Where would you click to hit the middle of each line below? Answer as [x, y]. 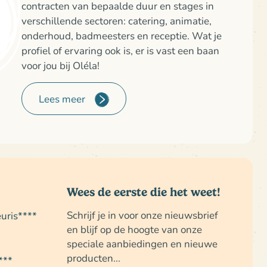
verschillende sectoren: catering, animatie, [117, 21]
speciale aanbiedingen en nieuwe [142, 243]
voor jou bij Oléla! [60, 65]
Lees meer [62, 99]
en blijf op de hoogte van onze [134, 229]
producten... [94, 258]
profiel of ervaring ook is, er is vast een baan [120, 50]
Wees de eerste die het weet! [144, 192]
